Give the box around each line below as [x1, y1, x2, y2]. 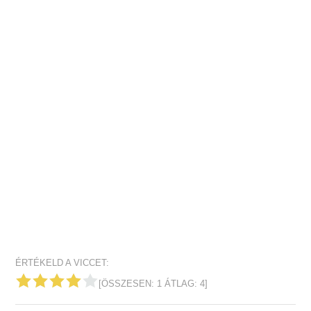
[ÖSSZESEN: [99, 278, 158, 289]
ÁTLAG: [162, 278, 201, 289]
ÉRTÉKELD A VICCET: [15, 258, 110, 268]
